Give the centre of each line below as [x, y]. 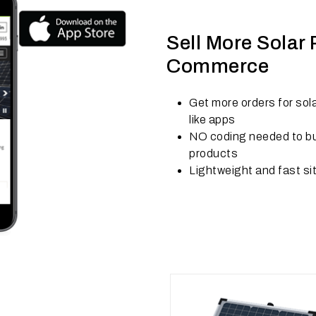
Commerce [218, 66]
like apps [212, 120]
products [213, 154]
